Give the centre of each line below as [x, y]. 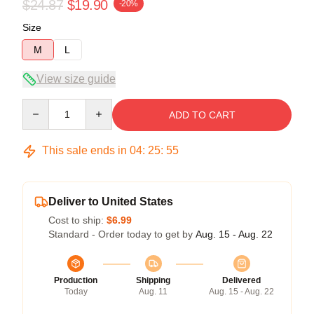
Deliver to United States [111, 202]
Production [76, 280]
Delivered [241, 280]
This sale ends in [84, 150]
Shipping [153, 280]
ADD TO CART [202, 115]
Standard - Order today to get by [122, 234]
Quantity [40, 105]
